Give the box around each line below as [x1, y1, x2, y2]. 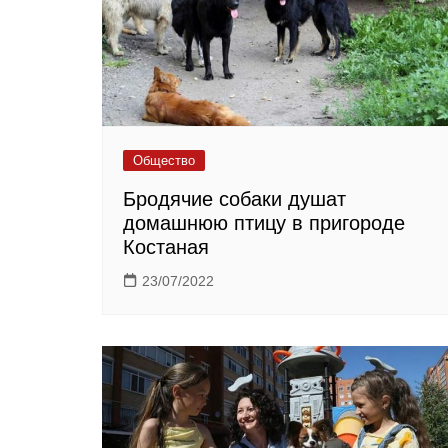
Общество [133, 153, 195, 169]
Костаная [123, 236, 209, 259]
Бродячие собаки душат [123, 188, 346, 211]
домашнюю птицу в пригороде [123, 212, 405, 235]
